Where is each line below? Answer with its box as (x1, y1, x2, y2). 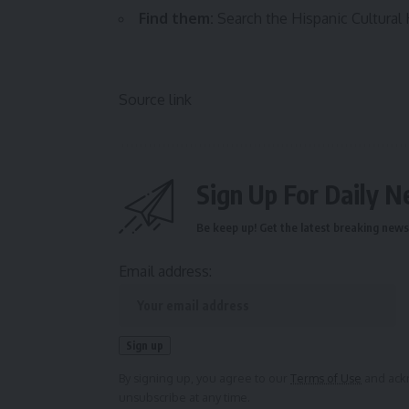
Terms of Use (290, 371, 362, 386)
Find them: (139, 9, 214, 28)
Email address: (119, 262, 212, 281)
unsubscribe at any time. (119, 390, 250, 405)
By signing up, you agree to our (119, 371, 290, 386)
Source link (119, 90, 192, 110)
